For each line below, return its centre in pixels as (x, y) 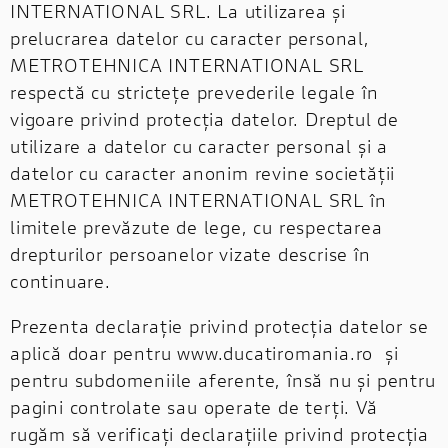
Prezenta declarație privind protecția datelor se (219, 325)
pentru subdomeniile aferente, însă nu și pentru (223, 379)
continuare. (60, 280)
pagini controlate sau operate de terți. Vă (194, 406)
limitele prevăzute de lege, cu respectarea (196, 226)
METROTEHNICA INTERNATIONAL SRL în (198, 199)
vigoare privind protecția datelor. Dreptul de (204, 118)
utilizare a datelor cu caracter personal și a (199, 145)
